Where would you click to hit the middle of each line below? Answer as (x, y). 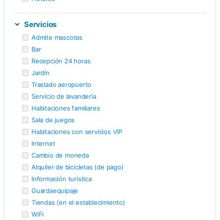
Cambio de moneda (60, 155)
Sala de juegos (53, 120)
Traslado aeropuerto (62, 84)
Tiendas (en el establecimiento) (78, 202)
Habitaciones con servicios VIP (77, 131)
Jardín (41, 72)
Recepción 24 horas (61, 61)
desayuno (78, 11)
